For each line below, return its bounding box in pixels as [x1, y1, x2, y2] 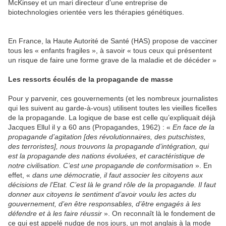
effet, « [8, 171, 32, 180]
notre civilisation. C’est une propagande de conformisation [8, 161, 193, 170]
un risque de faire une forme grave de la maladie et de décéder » [8, 56, 216, 65]
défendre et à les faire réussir [8, 209, 104, 218]
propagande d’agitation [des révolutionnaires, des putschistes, [8, 133, 206, 141]
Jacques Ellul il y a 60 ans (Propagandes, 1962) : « [8, 123, 173, 132]
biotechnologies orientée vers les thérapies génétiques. [8, 8, 184, 17]
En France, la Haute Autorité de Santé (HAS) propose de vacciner [8, 37, 217, 45]
